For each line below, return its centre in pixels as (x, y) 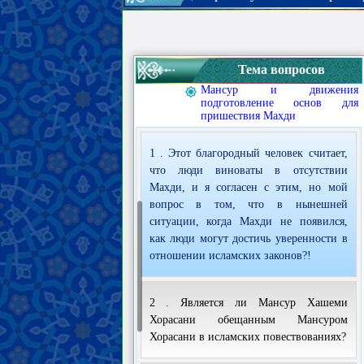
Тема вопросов (281, 69)
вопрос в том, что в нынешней (248, 204)
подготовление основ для (279, 103)
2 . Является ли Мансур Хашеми (248, 303)
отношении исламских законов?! (230, 256)
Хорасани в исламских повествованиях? (247, 337)
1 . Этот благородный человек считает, (248, 153)
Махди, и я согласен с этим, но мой (248, 187)
